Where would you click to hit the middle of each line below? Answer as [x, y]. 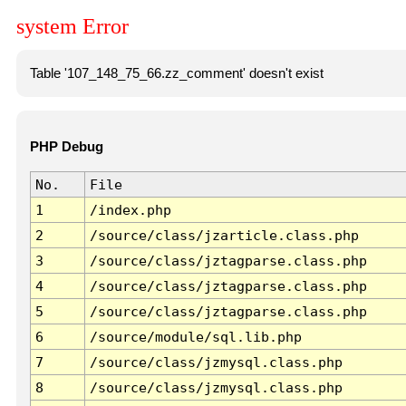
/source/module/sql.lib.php [195, 337]
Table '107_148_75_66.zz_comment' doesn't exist [176, 73]
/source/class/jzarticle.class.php [224, 236]
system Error [72, 27]
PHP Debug [66, 147]
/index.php [130, 210]
